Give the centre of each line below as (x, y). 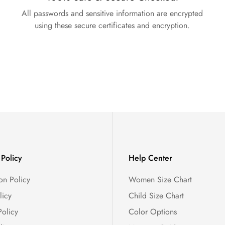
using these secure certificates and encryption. (113, 26)
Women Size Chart (160, 180)
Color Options (153, 212)
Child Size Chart (156, 196)
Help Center (150, 158)
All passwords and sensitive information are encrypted (113, 14)
